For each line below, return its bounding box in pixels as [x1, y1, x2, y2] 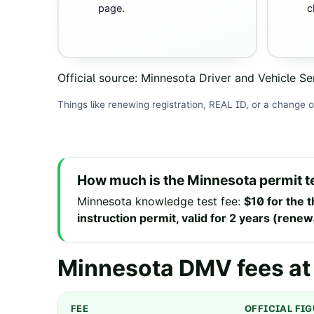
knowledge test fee [135, 194, 238, 209]
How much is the [77, 172, 187, 189]
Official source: [57, 70, 137, 85]
